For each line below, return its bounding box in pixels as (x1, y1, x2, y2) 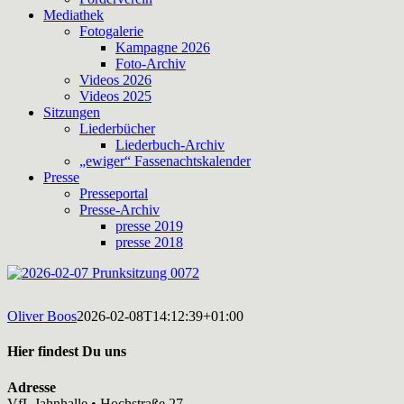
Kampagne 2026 (115, 40, 210, 55)
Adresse (7, 379, 56, 395)
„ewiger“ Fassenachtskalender (79, 153, 251, 169)
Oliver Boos (7, 308, 77, 324)
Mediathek (43, 7, 104, 23)
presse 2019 (115, 218, 183, 234)
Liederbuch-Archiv (115, 137, 225, 152)
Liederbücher (79, 121, 155, 136)
